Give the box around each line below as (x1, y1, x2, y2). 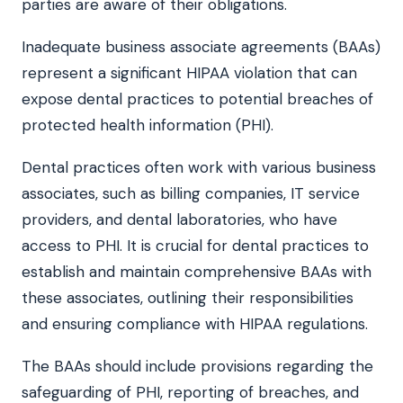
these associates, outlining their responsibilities (22, 287, 354, 308)
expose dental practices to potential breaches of (22, 88, 373, 109)
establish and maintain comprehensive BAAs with (22, 261, 372, 282)
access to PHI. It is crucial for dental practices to (22, 235, 369, 255)
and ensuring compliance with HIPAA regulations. (22, 313, 368, 334)
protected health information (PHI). (22, 114, 273, 135)
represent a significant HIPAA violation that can (22, 62, 357, 83)
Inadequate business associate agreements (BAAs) (22, 36, 381, 57)
